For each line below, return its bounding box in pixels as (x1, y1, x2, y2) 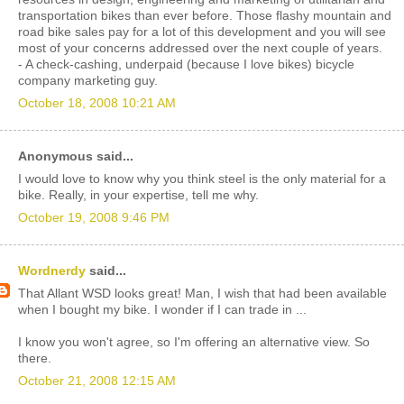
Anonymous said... (18, 150, 133, 163)
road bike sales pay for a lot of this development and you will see (18, 24, 386, 39)
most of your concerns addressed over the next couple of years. (18, 41, 382, 55)
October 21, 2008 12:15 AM (18, 373, 176, 388)
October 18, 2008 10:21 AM (18, 96, 176, 110)
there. (18, 351, 51, 365)
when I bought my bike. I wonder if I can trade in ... (18, 302, 307, 317)
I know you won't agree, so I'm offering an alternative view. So (18, 335, 370, 349)
